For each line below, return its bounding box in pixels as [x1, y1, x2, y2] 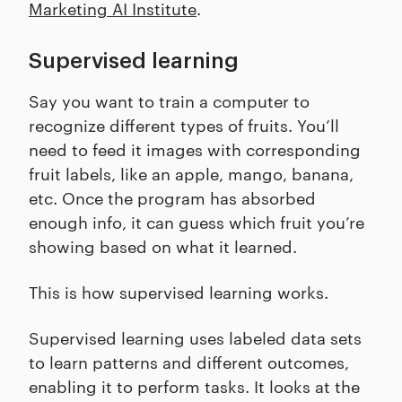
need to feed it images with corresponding [29, 137, 361, 161]
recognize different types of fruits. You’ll [29, 113, 339, 136]
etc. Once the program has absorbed [29, 186, 316, 209]
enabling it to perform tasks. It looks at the [29, 374, 360, 398]
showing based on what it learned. [29, 234, 301, 258]
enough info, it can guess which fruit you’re [29, 210, 364, 233]
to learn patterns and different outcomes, [29, 350, 349, 373]
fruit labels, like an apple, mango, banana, [29, 162, 354, 185]
